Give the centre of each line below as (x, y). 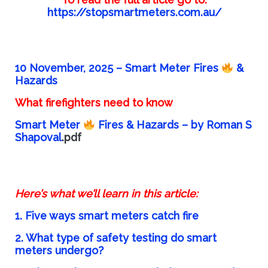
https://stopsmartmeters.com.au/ (134, 12)
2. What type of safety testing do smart (115, 238)
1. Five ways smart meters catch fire (106, 216)
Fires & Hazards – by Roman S (174, 125)
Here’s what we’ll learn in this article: (106, 194)
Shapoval (38, 138)
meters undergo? (59, 251)
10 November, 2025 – (70, 68)
